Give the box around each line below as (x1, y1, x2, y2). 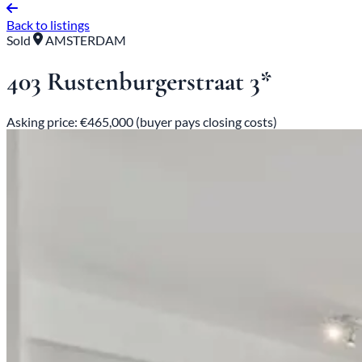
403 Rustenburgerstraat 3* (6, 65, 271, 97)
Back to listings (6, 17, 90, 33)
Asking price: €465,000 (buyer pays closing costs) (6, 114, 277, 130)
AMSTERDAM (43, 32, 126, 48)
